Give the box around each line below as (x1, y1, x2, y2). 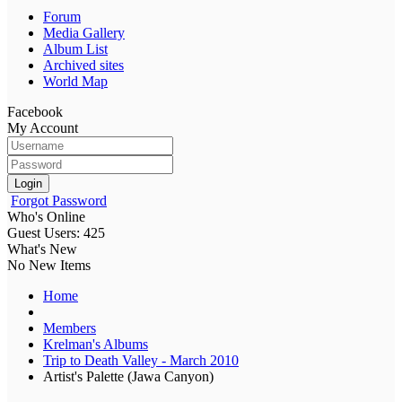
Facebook (7, 103, 63, 119)
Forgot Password (11, 192, 107, 208)
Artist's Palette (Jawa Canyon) (43, 368, 214, 384)
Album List (43, 40, 108, 57)
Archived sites (43, 57, 124, 73)
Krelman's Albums (43, 336, 148, 352)
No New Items (7, 257, 91, 273)
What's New (7, 240, 77, 257)
